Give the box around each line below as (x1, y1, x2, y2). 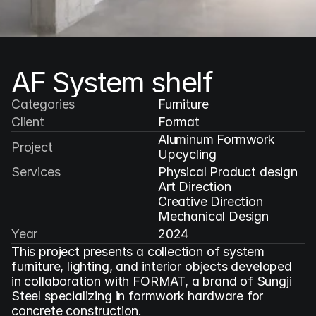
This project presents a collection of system (11, 244, 265, 259)
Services (11, 164, 61, 179)
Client (11, 114, 44, 129)
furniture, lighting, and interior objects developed (11, 259, 292, 274)
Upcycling (158, 147, 217, 162)
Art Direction (158, 179, 231, 194)
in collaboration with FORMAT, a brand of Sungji (11, 274, 292, 288)
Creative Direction (158, 194, 263, 209)
